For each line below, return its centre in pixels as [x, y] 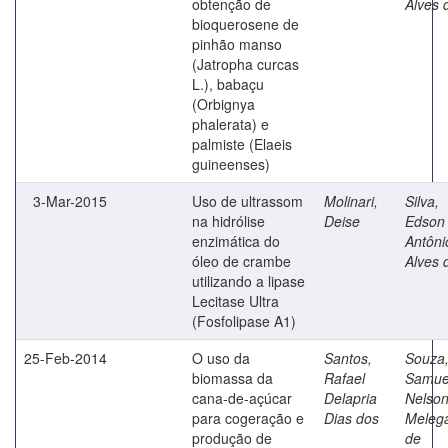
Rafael [344, 377]
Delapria [350, 397]
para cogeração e [248, 417]
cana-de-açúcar [242, 397]
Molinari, [351, 200]
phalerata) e [230, 123]
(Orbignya [223, 103]
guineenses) [231, 163]
